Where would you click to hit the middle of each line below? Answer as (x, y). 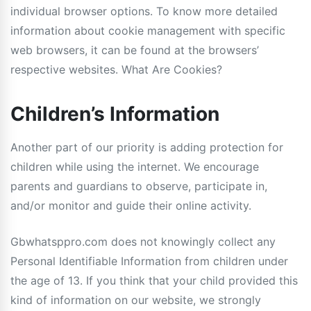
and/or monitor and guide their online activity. (131, 205)
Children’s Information (115, 114)
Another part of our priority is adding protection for (147, 147)
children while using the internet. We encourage (135, 167)
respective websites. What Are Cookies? (116, 69)
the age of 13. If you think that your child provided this (154, 280)
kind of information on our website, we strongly (136, 300)
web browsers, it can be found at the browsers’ (135, 50)
